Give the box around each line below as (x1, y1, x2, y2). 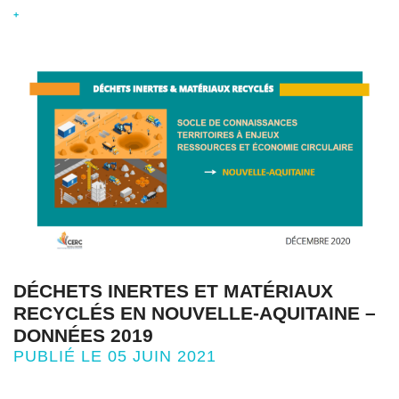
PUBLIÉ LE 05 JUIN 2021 (13, 347, 216, 365)
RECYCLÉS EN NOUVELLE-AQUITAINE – (13, 303, 376, 323)
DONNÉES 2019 (13, 325, 153, 346)
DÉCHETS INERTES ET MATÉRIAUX (13, 281, 333, 301)
